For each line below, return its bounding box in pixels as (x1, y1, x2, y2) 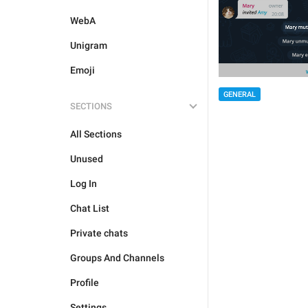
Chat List (70, 203, 109, 214)
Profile (70, 277, 99, 288)
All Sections (70, 129, 122, 140)
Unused (70, 153, 103, 164)
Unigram (70, 40, 107, 51)
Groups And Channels (70, 252, 164, 263)
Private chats (70, 228, 128, 239)
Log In (70, 178, 97, 189)
